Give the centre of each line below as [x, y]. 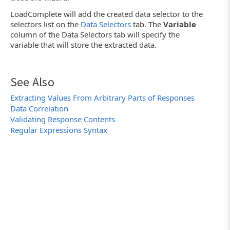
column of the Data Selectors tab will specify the [95, 34]
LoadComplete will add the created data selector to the [107, 14]
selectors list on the [45, 24]
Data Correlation [39, 109]
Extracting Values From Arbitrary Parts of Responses [102, 98]
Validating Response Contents [63, 119]
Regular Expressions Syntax [59, 130]
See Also [32, 82]
